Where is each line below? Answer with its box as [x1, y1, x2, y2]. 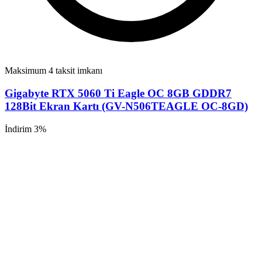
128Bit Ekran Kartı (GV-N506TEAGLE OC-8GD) [5, 100, 248, 113]
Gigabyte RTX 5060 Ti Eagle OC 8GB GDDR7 [5, 87, 232, 100]
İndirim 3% [5, 123, 46, 134]
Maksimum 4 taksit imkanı [5, 65, 102, 76]
